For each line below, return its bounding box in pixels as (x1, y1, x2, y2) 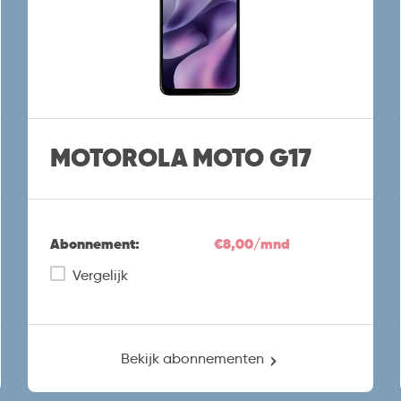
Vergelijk (72, 266, 128, 284)
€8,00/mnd (213, 234, 290, 253)
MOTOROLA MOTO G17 (49, 141, 311, 175)
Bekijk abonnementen (121, 349, 265, 367)
